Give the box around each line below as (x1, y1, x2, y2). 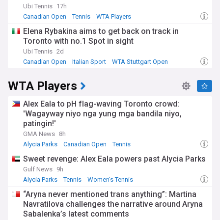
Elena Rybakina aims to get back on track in (23, 27, 179, 36)
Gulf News (23, 165, 53, 173)
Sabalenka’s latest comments (23, 209, 129, 219)
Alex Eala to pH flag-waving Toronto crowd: (23, 99, 179, 109)
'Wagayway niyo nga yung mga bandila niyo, (23, 109, 182, 118)
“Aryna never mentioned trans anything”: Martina (23, 190, 196, 199)
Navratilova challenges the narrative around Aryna (23, 199, 203, 209)
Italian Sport (72, 58, 106, 65)
